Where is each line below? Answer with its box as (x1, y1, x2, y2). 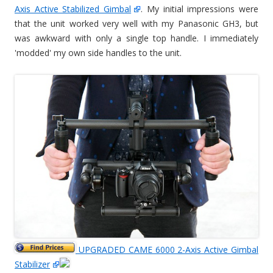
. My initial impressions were (141, 3, 259, 15)
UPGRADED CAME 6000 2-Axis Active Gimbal (76, 244, 258, 256)
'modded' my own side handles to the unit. (15, 47, 182, 59)
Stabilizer (15, 258, 50, 271)
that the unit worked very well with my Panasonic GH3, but (15, 18, 258, 30)
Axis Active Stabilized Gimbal (15, 3, 132, 15)
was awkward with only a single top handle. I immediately (15, 32, 258, 44)
